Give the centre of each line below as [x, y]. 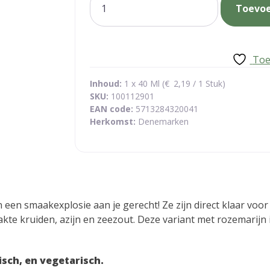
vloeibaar [110, 11]
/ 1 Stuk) [208, 83]
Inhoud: [106, 83]
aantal [103, 26]
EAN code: [113, 109]
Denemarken [163, 121]
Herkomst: [114, 121]
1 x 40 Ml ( [143, 83]
